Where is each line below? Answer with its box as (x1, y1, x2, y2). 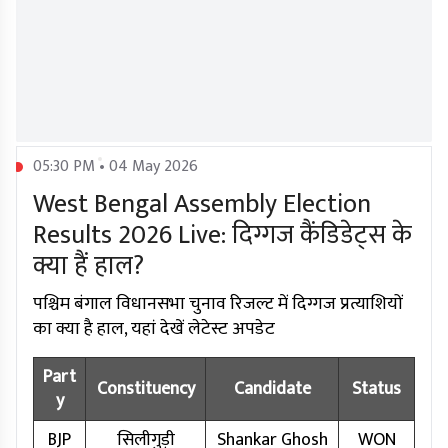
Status (352, 374, 401, 405)
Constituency (96, 374, 195, 405)
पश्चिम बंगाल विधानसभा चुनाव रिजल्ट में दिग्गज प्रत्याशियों (33, 289, 403, 320)
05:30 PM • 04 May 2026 (33, 153, 198, 181)
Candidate (233, 374, 311, 405)
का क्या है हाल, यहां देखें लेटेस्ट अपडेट (33, 314, 275, 345)
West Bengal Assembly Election (33, 183, 371, 227)
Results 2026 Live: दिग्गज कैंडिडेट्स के (33, 214, 412, 258)
